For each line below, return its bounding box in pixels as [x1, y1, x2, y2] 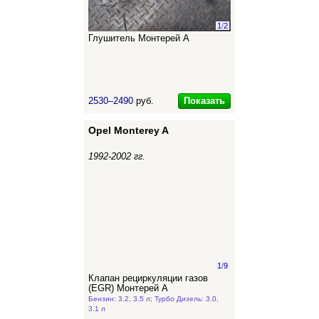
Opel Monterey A [88, 125, 169, 136]
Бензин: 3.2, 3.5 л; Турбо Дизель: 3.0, [88, 295, 219, 303]
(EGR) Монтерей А [88, 283, 168, 293]
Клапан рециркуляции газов [88, 273, 208, 283]
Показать [184, 95, 225, 106]
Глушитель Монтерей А [88, 33, 189, 43]
